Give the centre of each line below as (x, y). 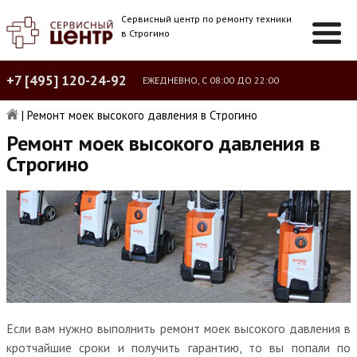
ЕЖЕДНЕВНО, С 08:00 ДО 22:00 (211, 80)
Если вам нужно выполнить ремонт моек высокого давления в (178, 328)
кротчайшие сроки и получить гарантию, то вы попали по (178, 347)
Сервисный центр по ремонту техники (207, 19)
